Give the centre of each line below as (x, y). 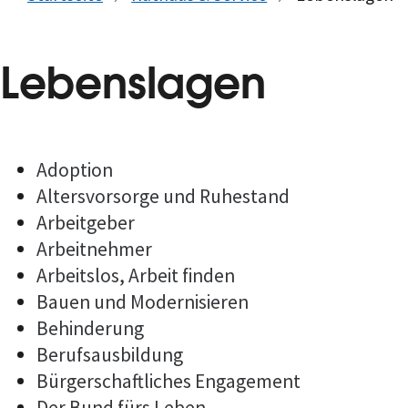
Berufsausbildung (110, 354)
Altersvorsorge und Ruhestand (163, 196)
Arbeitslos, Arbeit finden (136, 275)
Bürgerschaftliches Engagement (168, 381)
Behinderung (90, 328)
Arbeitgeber (86, 222)
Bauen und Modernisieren (143, 301)
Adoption (75, 169)
